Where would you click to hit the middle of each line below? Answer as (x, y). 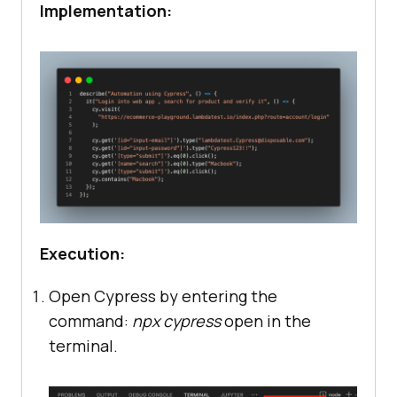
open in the (266, 320)
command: (90, 320)
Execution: (82, 253)
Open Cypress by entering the (163, 296)
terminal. (83, 345)
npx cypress (176, 320)
